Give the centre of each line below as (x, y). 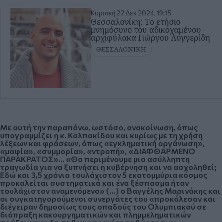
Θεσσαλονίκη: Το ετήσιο (136, 22)
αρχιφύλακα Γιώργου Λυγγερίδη (151, 38)
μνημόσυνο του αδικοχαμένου (146, 30)
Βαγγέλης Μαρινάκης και (173, 191)
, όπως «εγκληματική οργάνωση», (141, 143)
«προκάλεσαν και (182, 199)
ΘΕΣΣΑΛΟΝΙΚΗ (121, 49)
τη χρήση (186, 135)
